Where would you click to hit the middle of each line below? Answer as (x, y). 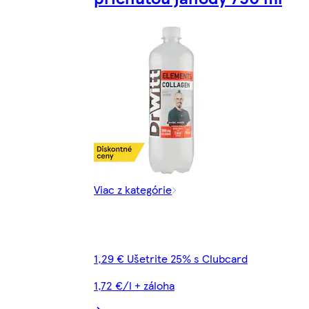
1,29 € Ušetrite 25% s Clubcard (171, 258)
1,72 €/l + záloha (134, 285)
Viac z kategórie (133, 189)
